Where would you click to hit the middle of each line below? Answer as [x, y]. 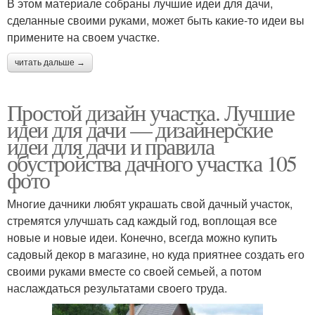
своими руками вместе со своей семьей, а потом [134, 271]
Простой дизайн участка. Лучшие [150, 112]
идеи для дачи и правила [111, 146]
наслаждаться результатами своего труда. [117, 288]
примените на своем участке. [83, 37]
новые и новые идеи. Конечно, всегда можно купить [142, 237]
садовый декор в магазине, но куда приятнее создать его [156, 254]
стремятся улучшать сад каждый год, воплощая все [142, 220]
